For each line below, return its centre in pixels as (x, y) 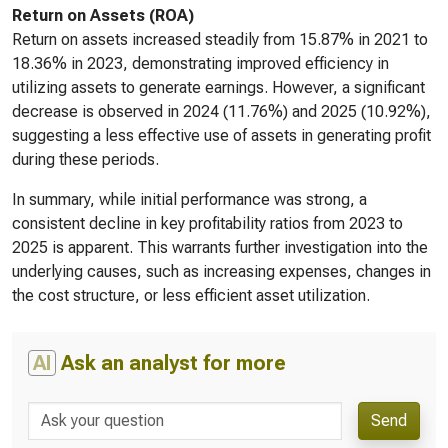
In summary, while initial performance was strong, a (189, 199)
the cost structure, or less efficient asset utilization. (191, 295)
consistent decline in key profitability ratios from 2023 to (207, 223)
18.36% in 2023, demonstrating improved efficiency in (200, 63)
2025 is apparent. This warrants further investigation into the (220, 247)
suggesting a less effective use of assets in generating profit (221, 135)
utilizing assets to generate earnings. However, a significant (218, 87)
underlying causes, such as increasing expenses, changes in (221, 271)
